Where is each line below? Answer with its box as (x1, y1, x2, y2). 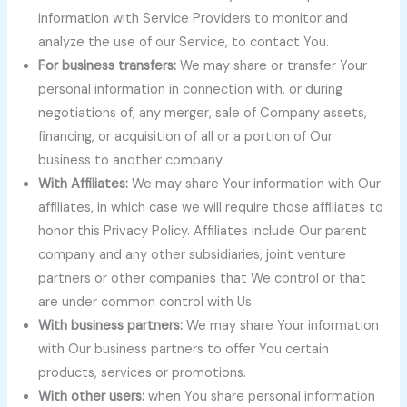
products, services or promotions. (38, 363, 247, 382)
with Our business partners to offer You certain (38, 340, 330, 358)
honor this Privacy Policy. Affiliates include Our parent (38, 222, 368, 240)
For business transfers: (38, 56, 177, 74)
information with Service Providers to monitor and (38, 9, 349, 27)
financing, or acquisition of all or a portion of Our (38, 127, 333, 145)
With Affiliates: (38, 174, 129, 193)
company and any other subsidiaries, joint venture (38, 245, 347, 263)
